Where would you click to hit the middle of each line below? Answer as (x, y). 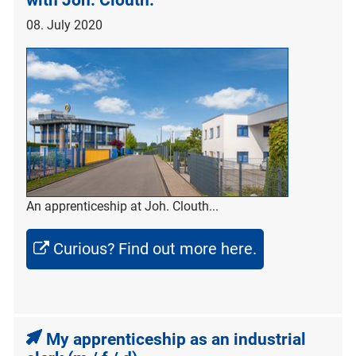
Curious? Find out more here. (155, 248)
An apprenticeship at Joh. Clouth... (122, 206)
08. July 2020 (64, 25)
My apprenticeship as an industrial (176, 339)
